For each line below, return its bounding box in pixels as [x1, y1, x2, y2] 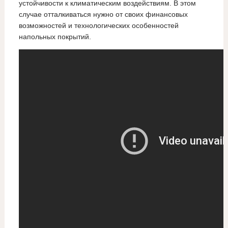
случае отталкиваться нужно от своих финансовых [18, 10, 188, 19]
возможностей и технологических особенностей [18, 21, 179, 30]
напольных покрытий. [18, 33, 91, 41]
